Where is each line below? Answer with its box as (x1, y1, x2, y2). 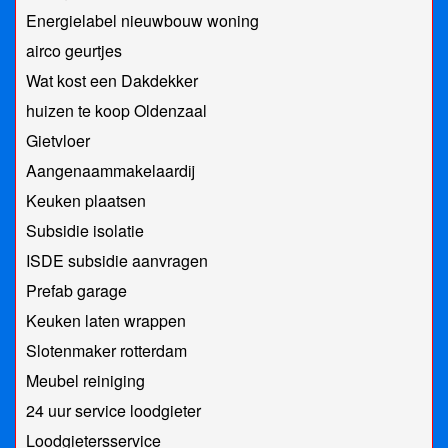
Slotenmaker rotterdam (26, 339, 187, 363)
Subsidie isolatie (26, 219, 144, 243)
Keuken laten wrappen (26, 309, 186, 333)
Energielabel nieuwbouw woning (26, 9, 259, 33)
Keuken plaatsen (26, 189, 146, 213)
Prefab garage (26, 279, 127, 303)
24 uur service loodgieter (26, 399, 201, 423)
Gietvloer (26, 129, 90, 153)
